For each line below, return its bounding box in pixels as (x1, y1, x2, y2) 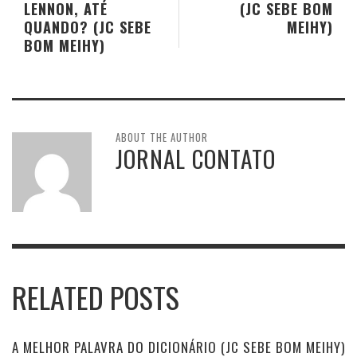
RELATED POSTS (12, 275, 179, 319)
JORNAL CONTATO (116, 140, 276, 175)
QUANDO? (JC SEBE (24, 15, 151, 37)
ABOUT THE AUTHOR (116, 128, 208, 145)
